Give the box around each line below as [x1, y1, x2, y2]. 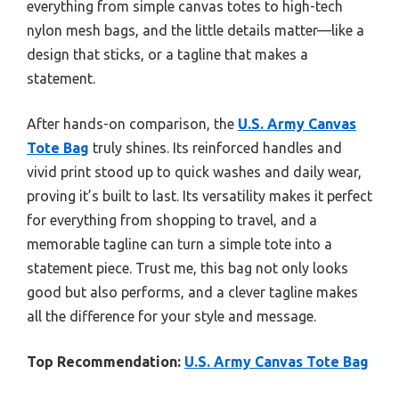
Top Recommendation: [27, 354, 181, 370]
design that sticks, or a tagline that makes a [27, 46, 308, 63]
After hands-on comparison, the [27, 116, 238, 133]
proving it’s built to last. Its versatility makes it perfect [27, 188, 372, 205]
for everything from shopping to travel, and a [27, 212, 317, 229]
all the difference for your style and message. [27, 308, 316, 325]
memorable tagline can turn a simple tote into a [27, 236, 332, 253]
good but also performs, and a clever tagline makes [27, 284, 358, 301]
